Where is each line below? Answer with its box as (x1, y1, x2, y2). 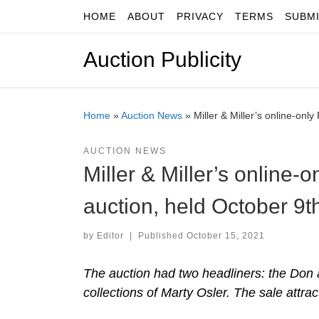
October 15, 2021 (186, 230, 265, 241)
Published (137, 230, 187, 241)
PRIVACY (177, 11, 224, 22)
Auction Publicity (83, 48, 241, 72)
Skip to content (19, 14, 95, 26)
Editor (97, 230, 124, 241)
